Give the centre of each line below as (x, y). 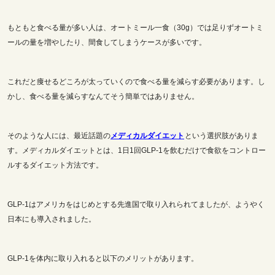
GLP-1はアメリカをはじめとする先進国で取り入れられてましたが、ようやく (136, 204)
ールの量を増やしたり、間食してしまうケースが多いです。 (107, 42)
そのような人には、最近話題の (59, 135)
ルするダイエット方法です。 (55, 165)
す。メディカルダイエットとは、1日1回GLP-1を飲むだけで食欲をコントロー (137, 150)
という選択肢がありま (222, 135)
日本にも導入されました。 (52, 219)
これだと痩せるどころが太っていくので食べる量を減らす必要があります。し (136, 81)
